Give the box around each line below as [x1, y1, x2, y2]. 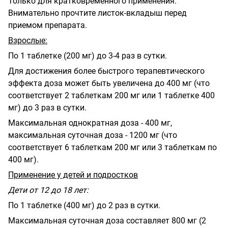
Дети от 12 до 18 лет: [8, 185, 89, 195]
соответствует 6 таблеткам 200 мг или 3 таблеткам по [8, 142, 217, 152]
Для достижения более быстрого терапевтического [8, 66, 205, 76]
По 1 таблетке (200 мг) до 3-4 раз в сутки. [8, 50, 167, 61]
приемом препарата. [8, 20, 87, 30]
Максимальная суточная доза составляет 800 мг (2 [8, 215, 206, 225]
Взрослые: [8, 35, 47, 45]
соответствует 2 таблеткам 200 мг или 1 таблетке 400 [8, 90, 215, 100]
